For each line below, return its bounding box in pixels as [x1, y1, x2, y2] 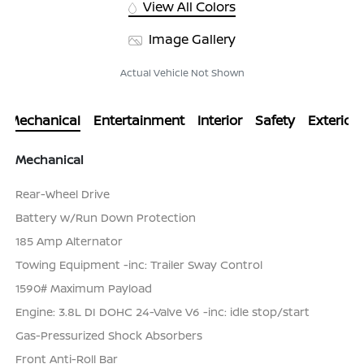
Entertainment [93, 111, 184, 130]
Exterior [307, 111, 357, 130]
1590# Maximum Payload [15, 280, 153, 297]
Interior [197, 111, 242, 130]
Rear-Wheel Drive [15, 186, 110, 202]
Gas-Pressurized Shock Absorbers [15, 327, 203, 344]
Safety [254, 111, 295, 130]
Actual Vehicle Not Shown [119, 66, 245, 80]
